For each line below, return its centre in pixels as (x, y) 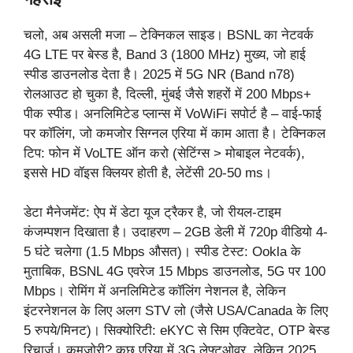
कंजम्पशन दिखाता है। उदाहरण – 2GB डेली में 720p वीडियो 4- (176, 232)
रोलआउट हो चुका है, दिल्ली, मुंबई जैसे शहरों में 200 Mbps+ (167, 94)
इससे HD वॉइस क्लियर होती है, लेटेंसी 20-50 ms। (148, 173)
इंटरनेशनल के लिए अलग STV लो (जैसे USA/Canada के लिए (176, 311)
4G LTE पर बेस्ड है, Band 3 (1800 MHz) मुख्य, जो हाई (165, 54)
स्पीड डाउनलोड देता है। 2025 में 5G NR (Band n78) (159, 74)
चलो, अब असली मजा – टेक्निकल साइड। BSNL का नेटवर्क (169, 35)
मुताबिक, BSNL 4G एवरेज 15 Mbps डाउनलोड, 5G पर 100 (175, 272)
